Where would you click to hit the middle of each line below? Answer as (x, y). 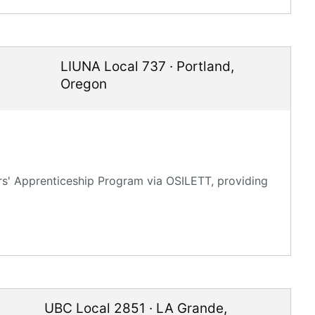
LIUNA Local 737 (113, 66)
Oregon (83, 84)
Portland (203, 66)
